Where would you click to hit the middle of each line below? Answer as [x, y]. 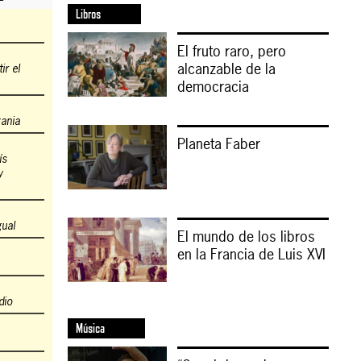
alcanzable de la [226, 68]
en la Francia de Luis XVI [251, 254]
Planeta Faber [218, 143]
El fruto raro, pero [231, 51]
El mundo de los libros [246, 237]
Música [90, 329]
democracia [213, 86]
